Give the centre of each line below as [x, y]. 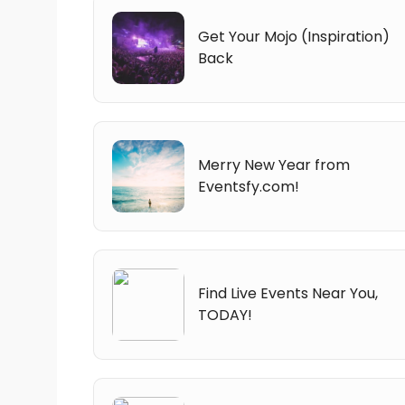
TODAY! [225, 315]
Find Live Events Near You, [288, 293]
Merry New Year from [274, 165]
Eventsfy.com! [249, 186]
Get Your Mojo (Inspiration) [294, 36]
